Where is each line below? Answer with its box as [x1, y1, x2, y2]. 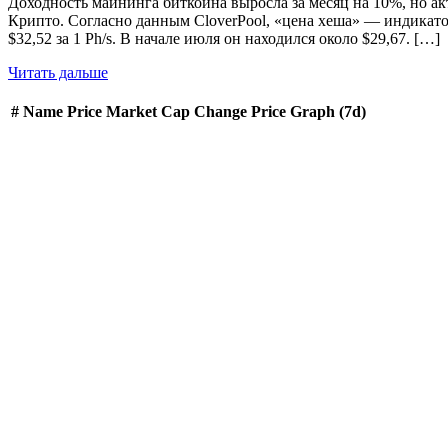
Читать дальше [8, 64, 108, 82]
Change [194, 103, 247, 121]
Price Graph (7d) [251, 103, 366, 121]
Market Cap [106, 103, 190, 121]
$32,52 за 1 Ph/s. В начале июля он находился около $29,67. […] [8, 30, 440, 48]
